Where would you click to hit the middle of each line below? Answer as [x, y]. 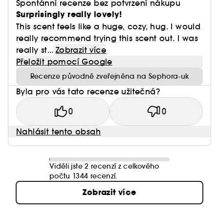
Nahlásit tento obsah [58, 131]
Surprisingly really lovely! [69, 14]
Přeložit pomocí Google [64, 62]
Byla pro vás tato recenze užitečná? [88, 91]
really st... [35, 50]
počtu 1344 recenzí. [84, 176]
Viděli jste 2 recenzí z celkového [104, 166]
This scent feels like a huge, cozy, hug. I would [109, 26]
